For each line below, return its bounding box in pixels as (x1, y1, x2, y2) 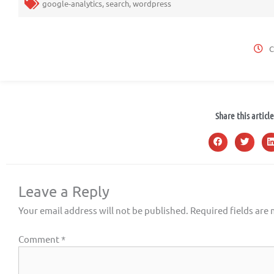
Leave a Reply (18, 182, 109, 200)
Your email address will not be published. (18, 204, 188, 216)
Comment (18, 232, 61, 245)
